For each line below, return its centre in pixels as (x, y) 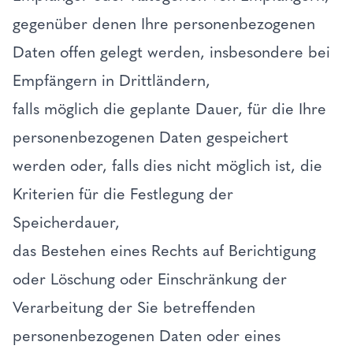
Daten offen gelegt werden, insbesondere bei (171, 52)
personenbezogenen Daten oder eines (147, 336)
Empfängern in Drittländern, (114, 80)
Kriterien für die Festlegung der (123, 194)
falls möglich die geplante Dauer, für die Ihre (169, 109)
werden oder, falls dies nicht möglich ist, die (167, 165)
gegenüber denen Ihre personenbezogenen (164, 24)
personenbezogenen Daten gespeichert (150, 137)
